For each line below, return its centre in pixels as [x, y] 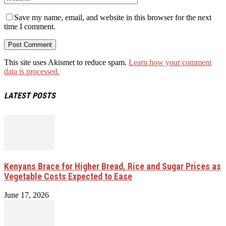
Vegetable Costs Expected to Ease [68, 176]
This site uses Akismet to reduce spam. [66, 63]
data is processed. [32, 72]
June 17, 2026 [26, 195]
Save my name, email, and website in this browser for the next [113, 18]
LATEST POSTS [30, 95]
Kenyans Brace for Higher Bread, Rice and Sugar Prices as [112, 166]
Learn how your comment [170, 63]
